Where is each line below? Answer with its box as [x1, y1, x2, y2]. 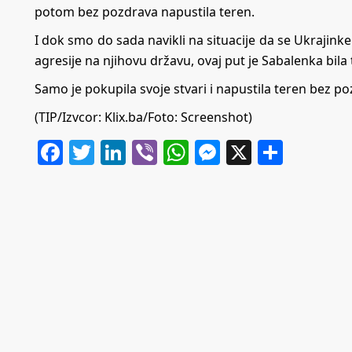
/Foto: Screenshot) [143, 108, 252, 126]
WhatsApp [189, 134, 310, 169]
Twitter [94, 134, 177, 169]
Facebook [63, 134, 175, 169]
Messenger [220, 134, 350, 169]
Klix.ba [104, 108, 143, 126]
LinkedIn [126, 134, 229, 169]
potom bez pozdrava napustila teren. [35, 2, 255, 20]
